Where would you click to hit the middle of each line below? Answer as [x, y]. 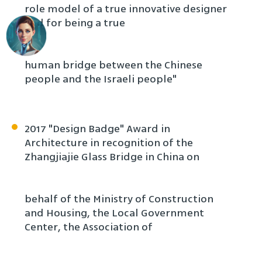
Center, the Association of [89, 227]
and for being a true [75, 23]
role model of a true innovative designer [126, 9]
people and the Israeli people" [101, 79]
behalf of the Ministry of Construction [119, 199]
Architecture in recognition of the [109, 143]
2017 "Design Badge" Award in [97, 129]
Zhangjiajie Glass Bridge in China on [112, 157]
